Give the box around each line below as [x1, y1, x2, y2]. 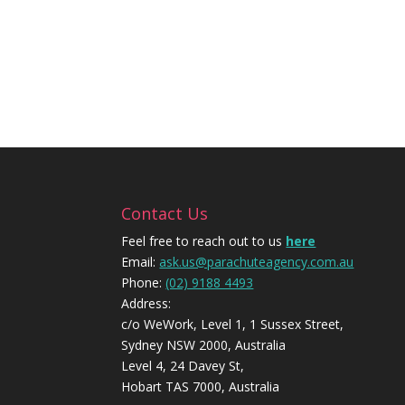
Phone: [121, 274, 166, 292]
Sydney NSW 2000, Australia [121, 336, 287, 354]
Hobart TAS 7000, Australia [121, 378, 280, 396]
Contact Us [121, 202, 209, 225]
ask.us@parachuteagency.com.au [159, 253, 354, 271]
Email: [121, 253, 160, 271]
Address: [121, 295, 172, 313]
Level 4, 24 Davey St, [121, 357, 245, 375]
